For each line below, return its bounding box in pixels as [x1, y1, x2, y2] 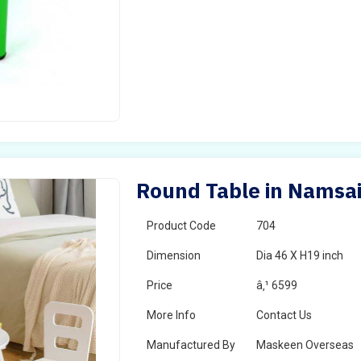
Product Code [147, 219, 217, 232]
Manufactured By [147, 338, 236, 351]
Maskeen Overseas [256, 338, 355, 351]
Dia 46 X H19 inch [256, 249, 344, 262]
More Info [147, 309, 197, 322]
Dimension [147, 249, 201, 262]
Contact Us [256, 309, 313, 322]
